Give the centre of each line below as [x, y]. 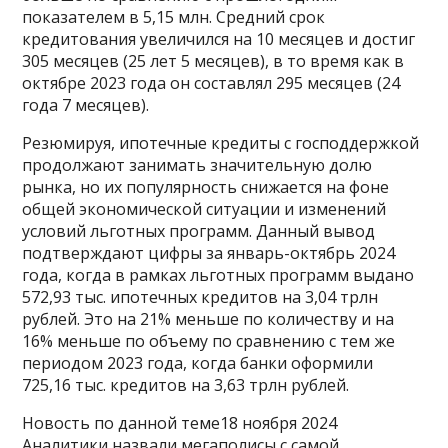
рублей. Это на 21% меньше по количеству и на [208, 318]
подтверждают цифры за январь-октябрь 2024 [209, 252]
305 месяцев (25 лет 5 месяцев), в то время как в [213, 60]
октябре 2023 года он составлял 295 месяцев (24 [211, 82]
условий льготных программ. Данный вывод [199, 230]
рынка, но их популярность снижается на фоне [206, 186]
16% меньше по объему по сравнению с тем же [209, 340]
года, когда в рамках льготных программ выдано [218, 274]
